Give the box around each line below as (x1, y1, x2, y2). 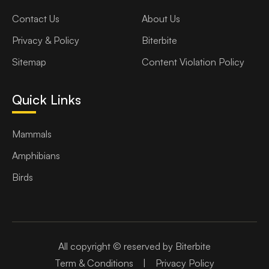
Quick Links (12, 91, 81, 108)
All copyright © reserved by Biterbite (58, 240, 211, 253)
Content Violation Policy (142, 56, 244, 68)
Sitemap (12, 56, 46, 68)
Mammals (12, 128, 52, 141)
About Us (142, 13, 180, 25)
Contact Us (12, 13, 59, 25)
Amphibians (12, 150, 60, 162)
